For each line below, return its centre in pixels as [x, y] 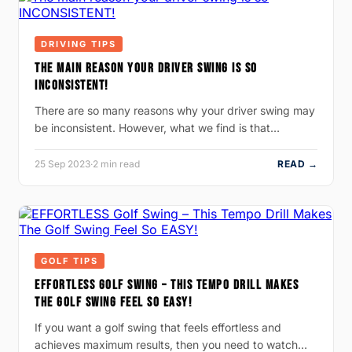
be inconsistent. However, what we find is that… [157, 127]
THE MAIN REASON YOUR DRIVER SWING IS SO [146, 68]
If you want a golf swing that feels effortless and [158, 327]
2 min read [116, 163]
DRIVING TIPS [79, 44]
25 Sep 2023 [62, 163]
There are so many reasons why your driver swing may [175, 110]
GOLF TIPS [70, 260]
